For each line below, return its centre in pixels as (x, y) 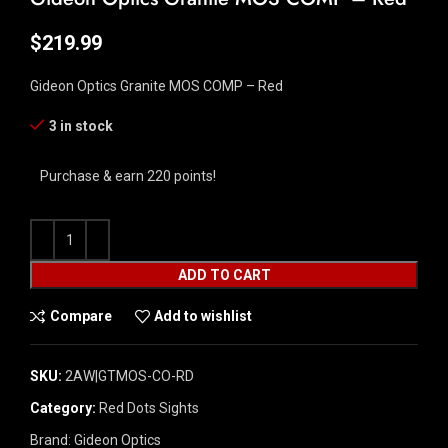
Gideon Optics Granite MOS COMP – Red (156, 85)
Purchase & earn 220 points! (128, 175)
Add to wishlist (203, 316)
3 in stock (81, 125)
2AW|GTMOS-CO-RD (129, 375)
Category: (63, 407)
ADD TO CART (224, 274)
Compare (80, 316)
